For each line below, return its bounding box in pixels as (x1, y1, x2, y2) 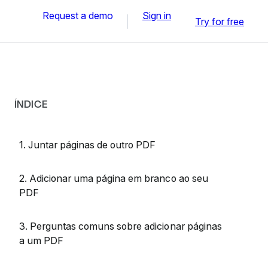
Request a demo (42, 9, 113, 22)
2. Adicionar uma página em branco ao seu (19, 172, 208, 184)
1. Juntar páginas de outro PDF (19, 139, 156, 151)
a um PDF (19, 234, 64, 246)
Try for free (195, 15, 244, 28)
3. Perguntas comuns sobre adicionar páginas (19, 220, 222, 232)
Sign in (142, 9, 171, 22)
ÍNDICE (14, 98, 47, 111)
